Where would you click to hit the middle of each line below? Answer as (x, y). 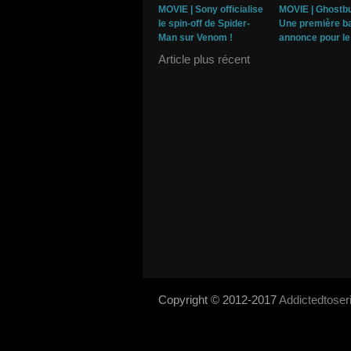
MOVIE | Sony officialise (211, 10)
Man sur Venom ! (195, 38)
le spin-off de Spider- (204, 24)
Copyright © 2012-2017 (219, 300)
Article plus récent (204, 60)
